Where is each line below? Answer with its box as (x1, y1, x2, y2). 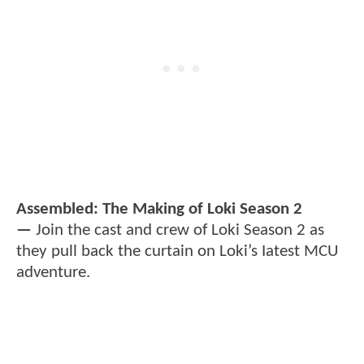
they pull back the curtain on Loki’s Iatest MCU (16, 242, 338, 260)
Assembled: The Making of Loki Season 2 (16, 200, 302, 218)
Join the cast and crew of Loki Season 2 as (32, 221, 324, 239)
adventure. (16, 263, 90, 281)
